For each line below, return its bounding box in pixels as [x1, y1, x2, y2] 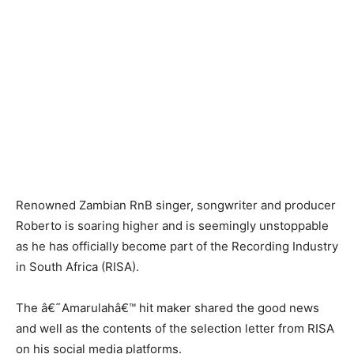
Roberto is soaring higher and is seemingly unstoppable [16, 218, 329, 234]
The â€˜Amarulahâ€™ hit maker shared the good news [16, 300, 319, 316]
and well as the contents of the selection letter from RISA [16, 321, 334, 337]
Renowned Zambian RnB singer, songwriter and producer [16, 198, 336, 213]
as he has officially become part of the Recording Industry [16, 239, 338, 254]
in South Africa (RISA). [16, 259, 139, 275]
